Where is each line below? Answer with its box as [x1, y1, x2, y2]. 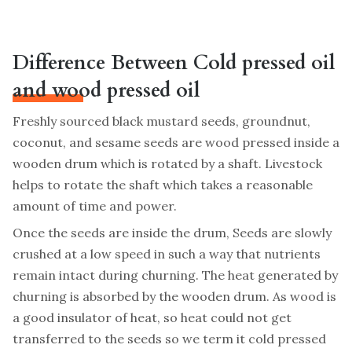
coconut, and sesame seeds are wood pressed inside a [13, 134, 339, 150]
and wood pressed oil [13, 76, 200, 104]
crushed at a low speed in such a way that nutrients [13, 245, 321, 262]
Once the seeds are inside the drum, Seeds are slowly [13, 224, 332, 240]
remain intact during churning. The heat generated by [13, 266, 338, 283]
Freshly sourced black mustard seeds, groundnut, [13, 112, 310, 129]
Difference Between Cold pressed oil [13, 49, 335, 76]
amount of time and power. [13, 197, 177, 214]
